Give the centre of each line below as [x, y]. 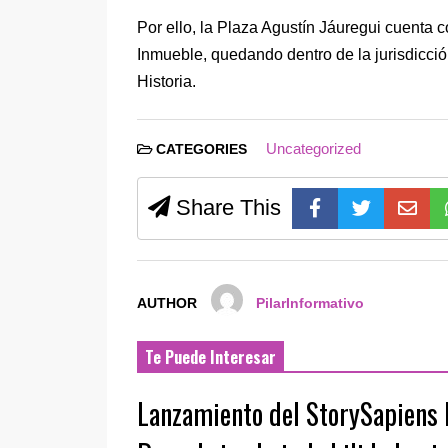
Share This [225, 207]
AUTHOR [167, 304]
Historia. [166, 81]
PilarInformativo [310, 304]
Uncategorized [313, 148]
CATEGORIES [201, 149]
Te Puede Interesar [210, 357]
